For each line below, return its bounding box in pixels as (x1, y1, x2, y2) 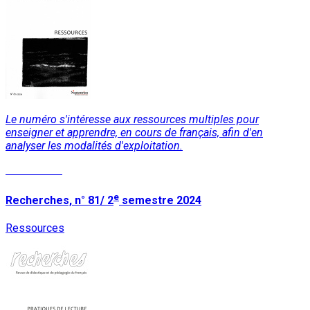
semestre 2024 (119, 193, 201, 207)
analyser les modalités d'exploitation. (6, 138, 183, 152)
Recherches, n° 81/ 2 (6, 193, 113, 207)
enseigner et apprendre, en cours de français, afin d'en (6, 125, 263, 139)
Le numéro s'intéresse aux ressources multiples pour (6, 112, 259, 126)
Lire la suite (6, 163, 62, 176)
